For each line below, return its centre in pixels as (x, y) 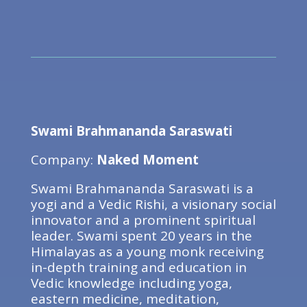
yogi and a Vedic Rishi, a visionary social (153, 204)
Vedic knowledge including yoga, (131, 283)
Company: (63, 160)
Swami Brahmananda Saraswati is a (142, 188)
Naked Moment (147, 160)
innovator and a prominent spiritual (143, 220)
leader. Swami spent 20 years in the (141, 236)
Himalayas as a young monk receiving (147, 251)
